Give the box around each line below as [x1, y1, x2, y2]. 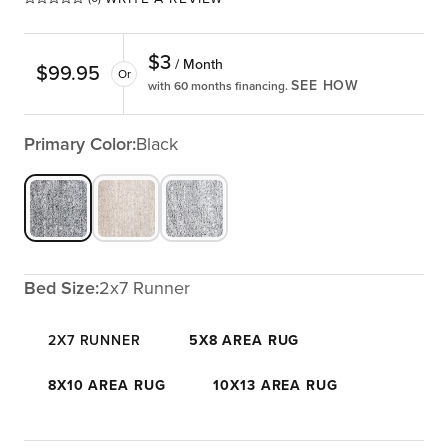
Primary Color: [24, 133, 136, 156]
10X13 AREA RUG [213, 377, 338, 395]
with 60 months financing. [148, 78, 291, 93]
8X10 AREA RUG [48, 377, 166, 395]
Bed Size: [24, 277, 99, 300]
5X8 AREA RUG [188, 332, 300, 350]
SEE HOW [291, 77, 360, 95]
